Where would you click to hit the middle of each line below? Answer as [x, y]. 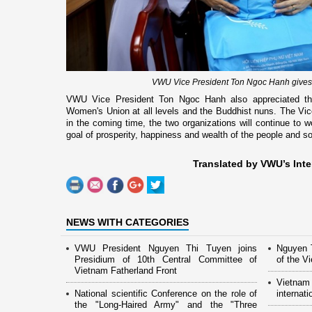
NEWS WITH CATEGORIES [127, 223]
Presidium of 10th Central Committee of [166, 260]
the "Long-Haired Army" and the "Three [166, 305]
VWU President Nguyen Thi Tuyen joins [166, 249]
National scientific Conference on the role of [166, 294]
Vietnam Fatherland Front [126, 271]
